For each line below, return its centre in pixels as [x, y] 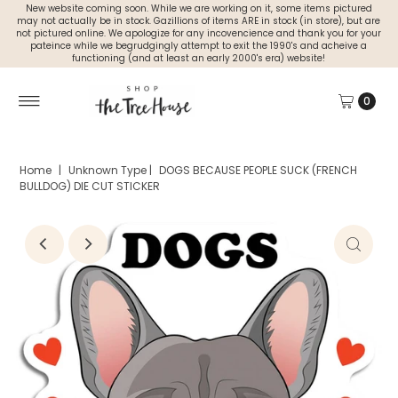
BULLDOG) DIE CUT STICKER [90, 186]
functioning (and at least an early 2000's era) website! [199, 58]
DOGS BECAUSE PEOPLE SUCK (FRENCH [259, 170]
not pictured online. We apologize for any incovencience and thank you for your [199, 33]
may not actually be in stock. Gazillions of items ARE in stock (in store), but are [199, 21]
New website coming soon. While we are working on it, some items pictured [199, 8]
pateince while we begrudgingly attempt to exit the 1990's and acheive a [199, 46]
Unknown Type [108, 170]
